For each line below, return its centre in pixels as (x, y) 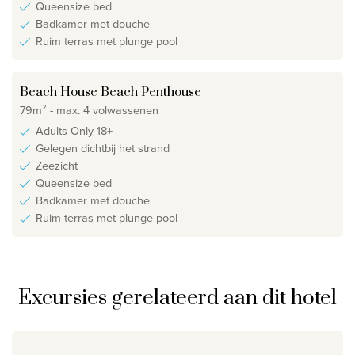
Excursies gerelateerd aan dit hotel (177, 299)
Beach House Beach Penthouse (111, 92)
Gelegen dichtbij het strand (103, 149)
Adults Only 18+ (74, 131)
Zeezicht (57, 166)
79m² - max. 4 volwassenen (89, 110)
